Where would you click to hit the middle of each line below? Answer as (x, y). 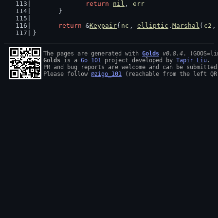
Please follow (67, 74)
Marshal (186, 26)
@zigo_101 (106, 74)
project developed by (139, 60)
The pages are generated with (93, 54)
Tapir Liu (191, 60)
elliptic (153, 26)
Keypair (103, 26)
